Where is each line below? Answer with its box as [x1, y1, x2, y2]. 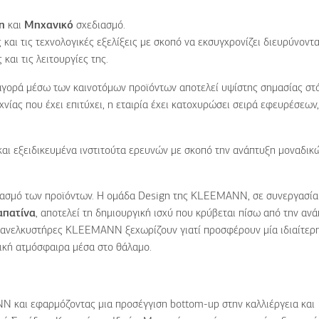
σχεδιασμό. [73, 20, 125, 31]
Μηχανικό [24, 20, 73, 31]
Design [138, 191, 170, 202]
